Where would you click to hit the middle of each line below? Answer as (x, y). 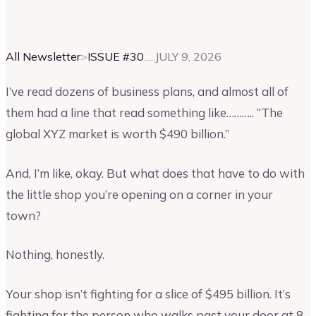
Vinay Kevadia (41, 20)
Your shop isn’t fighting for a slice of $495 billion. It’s (148, 293)
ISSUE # (109, 56)
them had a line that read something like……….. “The (144, 113)
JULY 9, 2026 (188, 56)
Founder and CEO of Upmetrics (141, 20)
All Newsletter (43, 56)
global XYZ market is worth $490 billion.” (117, 134)
